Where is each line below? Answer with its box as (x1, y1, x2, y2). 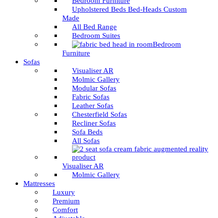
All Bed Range (72, 23, 117, 31)
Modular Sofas (72, 84, 116, 92)
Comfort (53, 206, 78, 214)
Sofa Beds (72, 128, 103, 136)
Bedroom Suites (72, 32, 120, 39)
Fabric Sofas (72, 93, 109, 101)
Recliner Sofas (72, 119, 116, 127)
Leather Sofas (72, 102, 113, 109)
